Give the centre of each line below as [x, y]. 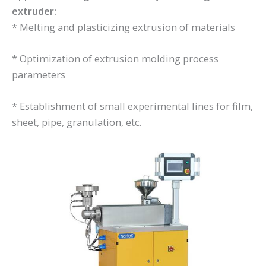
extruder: [34, 11]
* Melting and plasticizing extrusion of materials [123, 27]
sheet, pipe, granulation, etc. [77, 122]
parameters [39, 74]
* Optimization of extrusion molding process [115, 58]
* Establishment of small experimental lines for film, [132, 106]
